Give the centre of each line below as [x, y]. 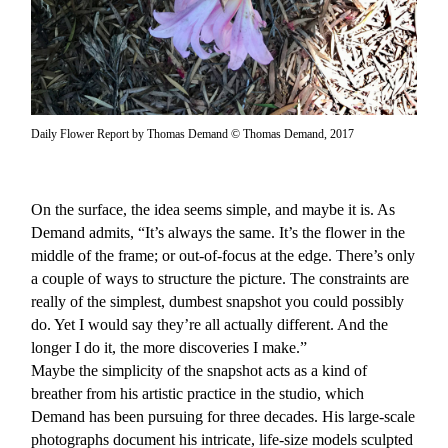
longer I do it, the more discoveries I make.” [169, 347]
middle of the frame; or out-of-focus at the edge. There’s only [223, 255]
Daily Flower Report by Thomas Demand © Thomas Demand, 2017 [193, 133]
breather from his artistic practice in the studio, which [198, 393]
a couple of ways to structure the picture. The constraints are [220, 278]
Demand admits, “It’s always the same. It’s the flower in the [218, 232]
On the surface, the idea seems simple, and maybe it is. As [213, 209]
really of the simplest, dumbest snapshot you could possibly [218, 301]
